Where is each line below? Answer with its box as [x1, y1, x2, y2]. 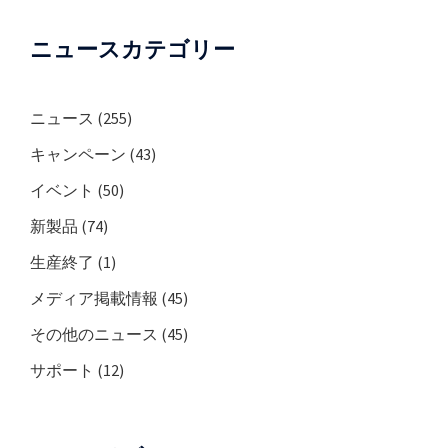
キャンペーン [30, 144, 126, 165]
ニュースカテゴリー [30, 35, 235, 64]
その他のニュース [30, 324, 158, 345]
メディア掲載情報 [30, 288, 158, 309]
